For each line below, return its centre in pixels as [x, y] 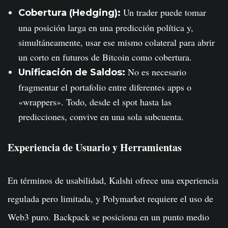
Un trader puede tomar [163, 12]
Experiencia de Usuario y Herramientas [95, 147]
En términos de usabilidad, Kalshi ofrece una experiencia [113, 180]
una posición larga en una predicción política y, [106, 27]
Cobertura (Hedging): [69, 13]
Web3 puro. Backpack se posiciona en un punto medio [108, 217]
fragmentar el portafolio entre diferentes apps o [105, 87]
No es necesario [156, 72]
